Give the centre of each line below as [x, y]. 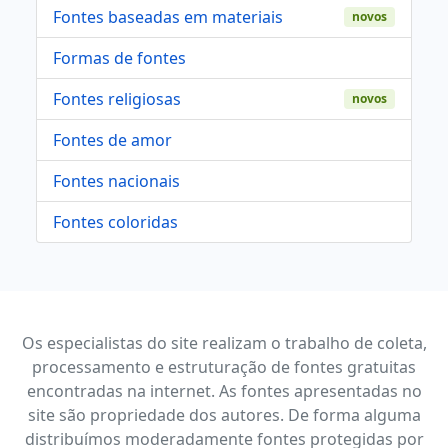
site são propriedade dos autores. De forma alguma [224, 415]
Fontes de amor [112, 140]
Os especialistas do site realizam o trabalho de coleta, [224, 343]
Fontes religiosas [117, 99]
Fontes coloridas [115, 222]
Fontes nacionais [116, 181]
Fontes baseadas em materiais [168, 17]
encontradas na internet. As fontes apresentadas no [224, 391]
